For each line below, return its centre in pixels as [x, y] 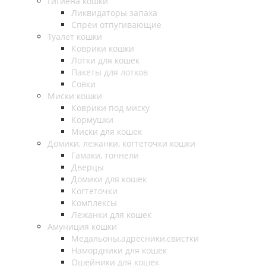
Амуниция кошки [82, 227]
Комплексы [94, 203]
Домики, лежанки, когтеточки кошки [121, 144]
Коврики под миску [110, 108]
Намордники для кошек [119, 251]
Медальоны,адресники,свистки [135, 239]
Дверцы [88, 167]
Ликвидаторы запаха [114, 13]
